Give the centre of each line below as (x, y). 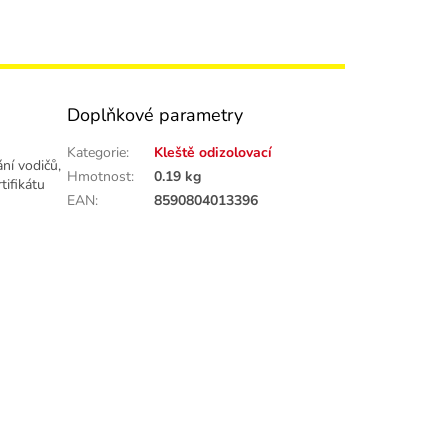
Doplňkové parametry (155, 115)
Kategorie (97, 153)
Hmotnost (99, 177)
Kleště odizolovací (213, 153)
